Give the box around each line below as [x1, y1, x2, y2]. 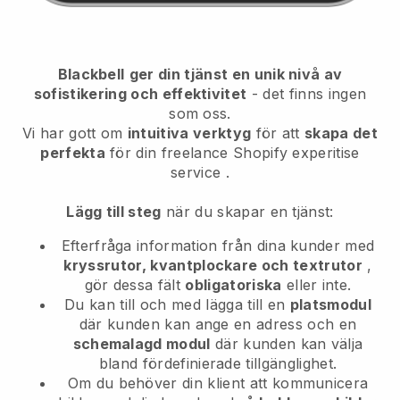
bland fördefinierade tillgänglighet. [98, 354, 337, 372]
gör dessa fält [84, 275, 186, 294]
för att [251, 123, 305, 142]
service [171, 162, 221, 181]
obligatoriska [185, 275, 282, 294]
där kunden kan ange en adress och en [79, 314, 357, 333]
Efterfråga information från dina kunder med [61, 236, 375, 254]
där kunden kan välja [210, 334, 363, 353]
